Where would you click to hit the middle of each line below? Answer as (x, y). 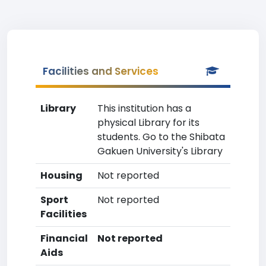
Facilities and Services (101, 71)
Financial (64, 238)
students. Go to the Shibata (161, 137)
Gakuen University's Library (160, 151)
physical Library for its (148, 123)
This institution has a (144, 108)
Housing (61, 175)
